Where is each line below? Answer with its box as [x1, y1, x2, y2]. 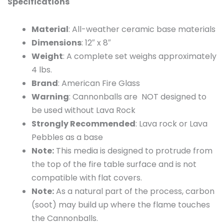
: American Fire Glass [58, 77, 140, 89]
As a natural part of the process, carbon [54, 185, 214, 197]
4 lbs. [31, 64, 52, 76]
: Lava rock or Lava [135, 118, 207, 130]
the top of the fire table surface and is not [31, 158, 196, 170]
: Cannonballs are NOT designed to [69, 91, 206, 103]
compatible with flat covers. [31, 172, 142, 184]
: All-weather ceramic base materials [68, 23, 215, 35]
